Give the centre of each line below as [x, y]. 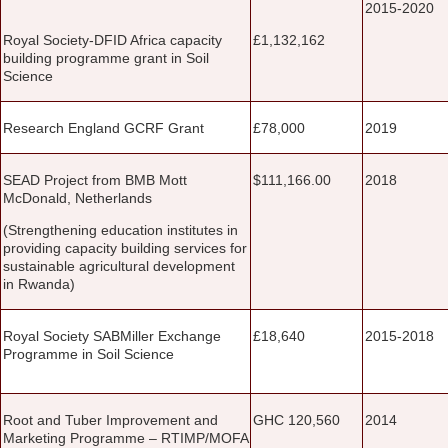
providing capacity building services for [125, 247]
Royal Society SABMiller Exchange [112, 335]
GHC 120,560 [296, 419]
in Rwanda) [39, 283]
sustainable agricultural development [119, 265]
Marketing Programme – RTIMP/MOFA [125, 437]
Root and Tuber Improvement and [110, 419]
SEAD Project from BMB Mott [95, 179]
